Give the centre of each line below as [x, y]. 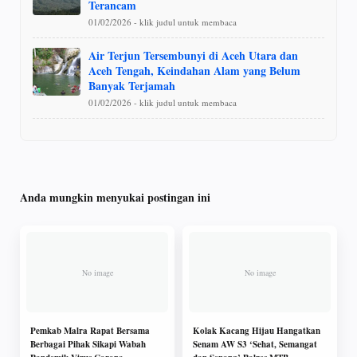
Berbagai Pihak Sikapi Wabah [88, 345]
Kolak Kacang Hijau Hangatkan [257, 331]
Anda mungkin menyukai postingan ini [115, 197]
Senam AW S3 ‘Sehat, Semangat [255, 345]
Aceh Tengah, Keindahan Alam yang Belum [194, 70]
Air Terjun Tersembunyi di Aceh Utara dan [193, 55]
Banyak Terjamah [132, 85]
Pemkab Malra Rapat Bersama [90, 331]
